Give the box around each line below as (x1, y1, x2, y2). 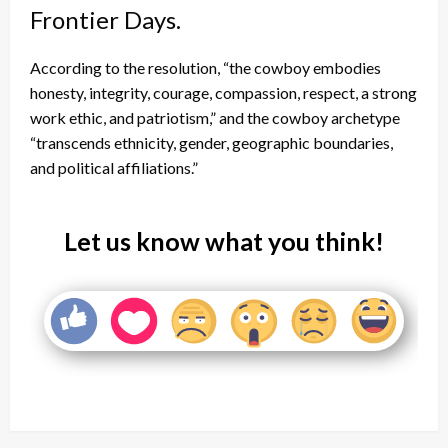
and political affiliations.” (30, 158, 198, 178)
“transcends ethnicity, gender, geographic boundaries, (30, 133, 393, 153)
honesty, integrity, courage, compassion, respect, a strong (30, 83, 417, 103)
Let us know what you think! (64, 226, 384, 257)
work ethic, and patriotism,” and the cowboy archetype (30, 108, 400, 128)
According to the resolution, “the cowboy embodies (30, 58, 381, 78)
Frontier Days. (30, 5, 181, 35)
